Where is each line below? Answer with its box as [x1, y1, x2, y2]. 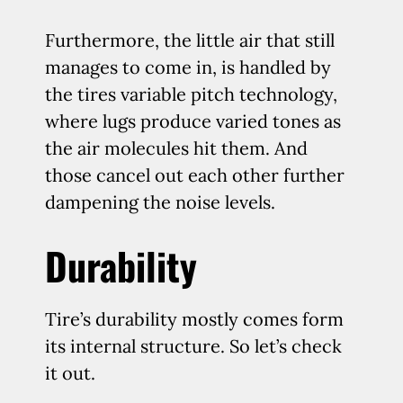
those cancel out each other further [45, 164, 345, 186]
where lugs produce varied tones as [45, 110, 341, 132]
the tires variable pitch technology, [45, 83, 337, 105]
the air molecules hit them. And [45, 137, 308, 159]
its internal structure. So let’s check [45, 335, 342, 357]
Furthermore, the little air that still [45, 29, 335, 51]
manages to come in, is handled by [45, 56, 331, 78]
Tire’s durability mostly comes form [45, 308, 344, 330]
